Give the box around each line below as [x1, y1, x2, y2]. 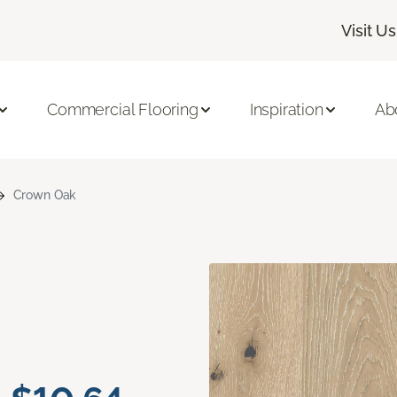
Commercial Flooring [47, 100, 198, 120]
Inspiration [249, 100, 323, 120]
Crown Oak [12, 187, 77, 202]
